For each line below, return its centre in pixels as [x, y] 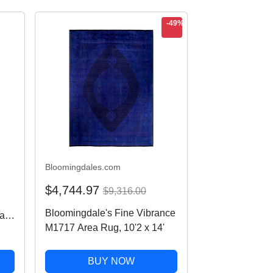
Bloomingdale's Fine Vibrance [110, 213]
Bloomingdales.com [83, 167]
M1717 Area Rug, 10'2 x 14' [105, 228]
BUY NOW [111, 261]
